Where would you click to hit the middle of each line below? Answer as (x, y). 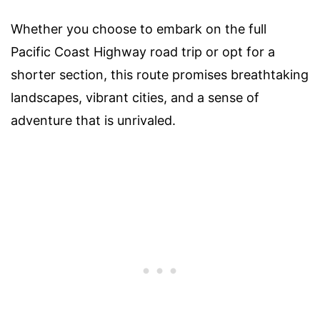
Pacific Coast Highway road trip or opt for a (143, 52)
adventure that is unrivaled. (93, 121)
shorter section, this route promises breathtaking (160, 75)
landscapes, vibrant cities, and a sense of (135, 98)
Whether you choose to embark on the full (139, 29)
